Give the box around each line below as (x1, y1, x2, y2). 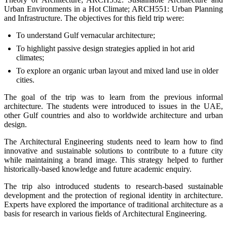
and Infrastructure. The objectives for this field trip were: (4, 13, 184, 22)
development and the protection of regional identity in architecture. (4, 191, 223, 200)
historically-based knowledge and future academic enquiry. (4, 164, 192, 173)
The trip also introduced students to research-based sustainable (4, 181, 223, 191)
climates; (16, 53, 44, 62)
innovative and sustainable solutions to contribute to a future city (4, 146, 223, 155)
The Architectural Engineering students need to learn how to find (4, 137, 223, 146)
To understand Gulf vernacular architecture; (16, 30, 155, 40)
